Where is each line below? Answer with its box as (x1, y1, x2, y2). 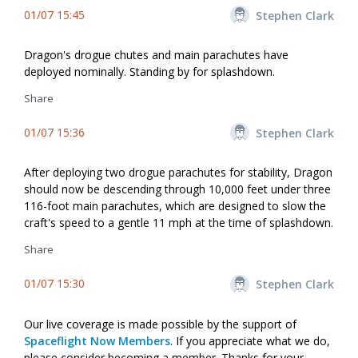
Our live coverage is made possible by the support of (24, 316, 300, 332)
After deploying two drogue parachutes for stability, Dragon (24, 165, 332, 181)
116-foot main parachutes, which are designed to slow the (24, 198, 326, 214)
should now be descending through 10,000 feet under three (24, 181, 331, 197)
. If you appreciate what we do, (170, 332, 330, 348)
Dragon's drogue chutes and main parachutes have (24, 47, 288, 62)
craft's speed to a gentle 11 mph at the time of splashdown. (24, 215, 333, 231)
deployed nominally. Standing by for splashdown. (24, 64, 275, 79)
